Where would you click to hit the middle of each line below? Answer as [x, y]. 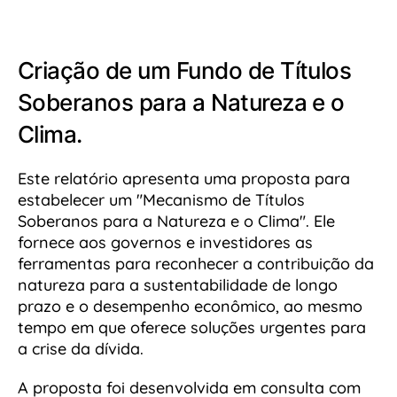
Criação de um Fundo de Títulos [185, 71]
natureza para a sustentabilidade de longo [178, 285]
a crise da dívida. [81, 349]
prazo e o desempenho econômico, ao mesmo [190, 307]
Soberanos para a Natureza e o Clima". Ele [176, 222]
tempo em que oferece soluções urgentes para [192, 328]
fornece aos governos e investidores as [165, 243]
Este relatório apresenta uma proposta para [184, 179]
